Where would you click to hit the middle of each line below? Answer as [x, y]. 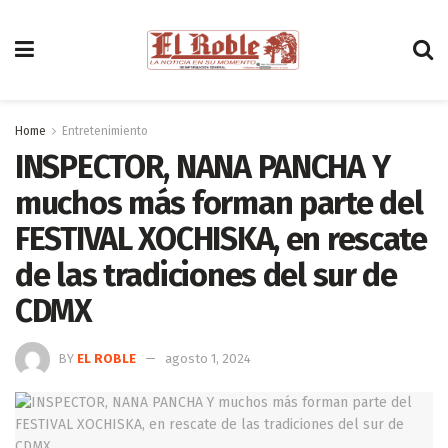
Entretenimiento [105, 131]
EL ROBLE [106, 358]
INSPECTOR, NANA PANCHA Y [202, 167]
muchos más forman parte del [219, 203]
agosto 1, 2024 [208, 358]
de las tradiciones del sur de [206, 275]
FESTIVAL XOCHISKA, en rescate [221, 239]
